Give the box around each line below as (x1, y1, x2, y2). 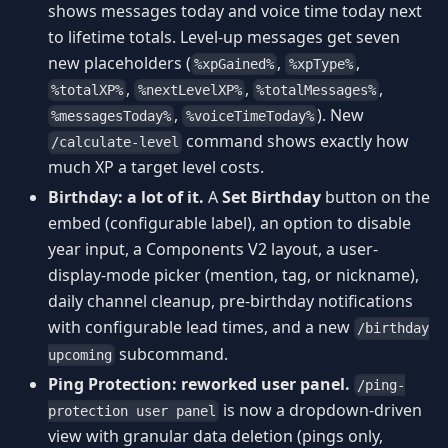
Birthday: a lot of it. (48, 186, 204, 209)
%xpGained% (194, 55, 275, 72)
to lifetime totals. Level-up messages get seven (48, 25, 400, 48)
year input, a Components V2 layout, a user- (48, 238, 378, 261)
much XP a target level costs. (48, 156, 264, 179)
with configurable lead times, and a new (48, 316, 354, 339)
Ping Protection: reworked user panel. (48, 372, 350, 395)
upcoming (48, 346, 112, 363)
